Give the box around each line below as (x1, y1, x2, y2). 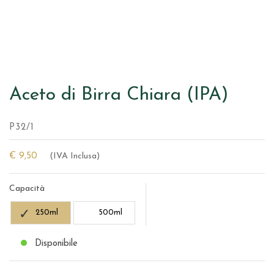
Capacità (9, 184, 45, 194)
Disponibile (34, 239, 78, 249)
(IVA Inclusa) (50, 152, 100, 161)
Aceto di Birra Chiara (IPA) (9, 86, 229, 105)
